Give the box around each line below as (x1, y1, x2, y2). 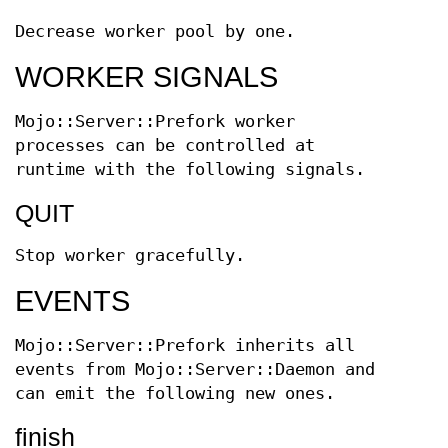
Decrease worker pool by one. (15, 22, 295, 41)
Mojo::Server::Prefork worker (15, 112, 295, 131)
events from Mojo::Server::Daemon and (15, 360, 375, 379)
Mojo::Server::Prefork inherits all (15, 336, 355, 355)
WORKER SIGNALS (15, 61, 278, 93)
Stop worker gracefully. (15, 246, 245, 265)
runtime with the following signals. (15, 160, 365, 179)
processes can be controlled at (15, 136, 315, 155)
